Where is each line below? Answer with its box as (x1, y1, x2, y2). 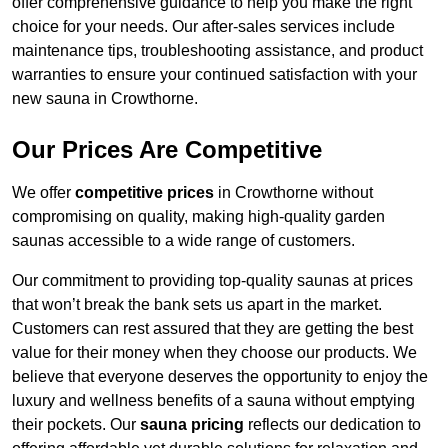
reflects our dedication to (244, 416, 421, 434)
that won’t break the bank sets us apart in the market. (12, 296, 382, 314)
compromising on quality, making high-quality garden (12, 208, 385, 226)
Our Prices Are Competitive (12, 136, 322, 164)
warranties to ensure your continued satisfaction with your (12, 66, 417, 84)
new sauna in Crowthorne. (12, 90, 198, 108)
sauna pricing (140, 416, 244, 434)
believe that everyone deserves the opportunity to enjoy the (12, 368, 428, 386)
